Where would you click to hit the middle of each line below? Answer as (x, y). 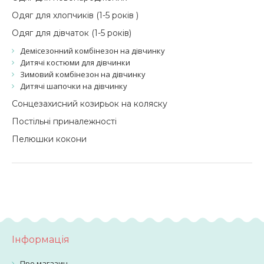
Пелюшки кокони (49, 139)
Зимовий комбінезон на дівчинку (83, 74)
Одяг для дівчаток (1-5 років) (72, 33)
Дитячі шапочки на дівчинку (74, 86)
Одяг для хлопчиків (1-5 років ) (75, 15)
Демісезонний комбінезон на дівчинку (93, 51)
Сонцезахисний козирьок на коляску (90, 104)
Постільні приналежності (64, 121)
